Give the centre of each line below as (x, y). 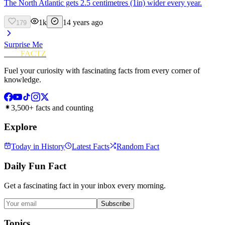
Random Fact (138, 147)
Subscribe (116, 203)
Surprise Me (23, 44)
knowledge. (23, 79)
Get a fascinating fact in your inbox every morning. (85, 185)
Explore (20, 127)
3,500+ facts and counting (52, 107)
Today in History (38, 147)
